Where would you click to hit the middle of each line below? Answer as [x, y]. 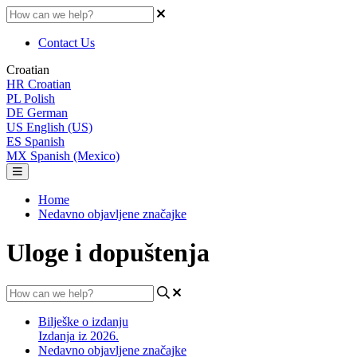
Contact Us [67, 43]
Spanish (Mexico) [75, 156]
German [47, 113]
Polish [39, 98]
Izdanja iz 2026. [78, 335]
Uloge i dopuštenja [108, 253]
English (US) [59, 127]
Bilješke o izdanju [83, 321]
